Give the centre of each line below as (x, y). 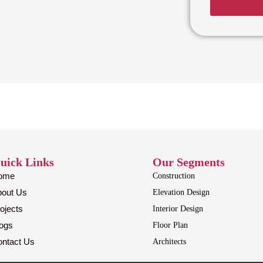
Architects (170, 242)
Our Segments (189, 162)
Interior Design (178, 209)
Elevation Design (181, 193)
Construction (174, 176)
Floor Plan (171, 225)
